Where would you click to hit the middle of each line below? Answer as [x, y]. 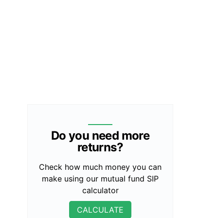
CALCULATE [100, 210]
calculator [100, 190]
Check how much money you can [100, 167]
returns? [100, 147]
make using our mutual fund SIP [100, 179]
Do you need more [100, 136]
